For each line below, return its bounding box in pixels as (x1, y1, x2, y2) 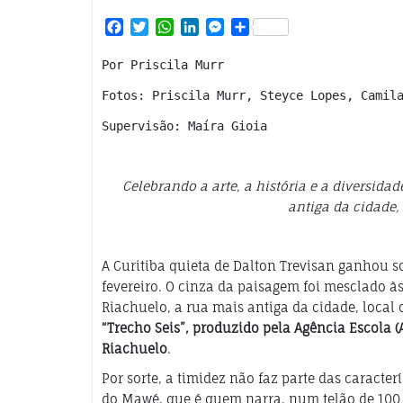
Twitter (148, 18, 199, 37)
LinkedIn (199, 18, 259, 37)
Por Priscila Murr (102, 58, 231, 73)
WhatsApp (174, 18, 243, 37)
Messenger (224, 18, 298, 37)
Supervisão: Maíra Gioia (102, 119, 267, 134)
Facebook (123, 18, 186, 37)
